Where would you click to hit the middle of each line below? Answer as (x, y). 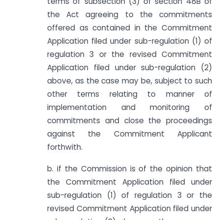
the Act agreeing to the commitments (130, 14)
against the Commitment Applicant (130, 134)
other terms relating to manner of (130, 94)
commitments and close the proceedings (130, 120)
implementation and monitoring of (130, 107)
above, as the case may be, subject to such (130, 81)
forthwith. (65, 147)
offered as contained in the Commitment (130, 27)
